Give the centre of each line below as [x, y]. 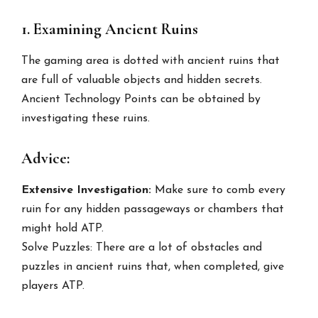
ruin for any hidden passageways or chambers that [153, 209]
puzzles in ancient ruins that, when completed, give [153, 267]
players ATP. [53, 286]
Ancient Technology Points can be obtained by [141, 99]
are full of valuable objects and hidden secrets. [142, 80]
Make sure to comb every [219, 190]
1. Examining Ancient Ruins [110, 29]
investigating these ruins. [86, 118]
